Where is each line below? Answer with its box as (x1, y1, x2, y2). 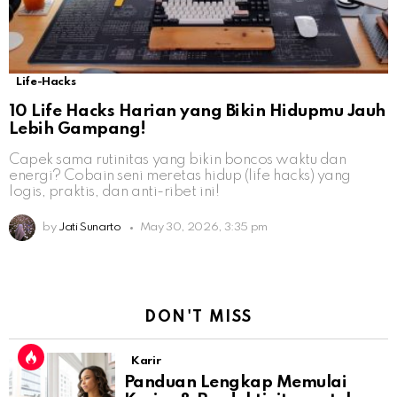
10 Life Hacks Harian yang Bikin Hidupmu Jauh (9, 103, 385, 121)
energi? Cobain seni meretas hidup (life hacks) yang (9, 168, 352, 184)
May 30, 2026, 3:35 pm (139, 222, 269, 234)
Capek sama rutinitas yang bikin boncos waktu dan (9, 152, 346, 168)
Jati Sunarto (58, 222, 121, 234)
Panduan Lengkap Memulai (124, 374, 347, 392)
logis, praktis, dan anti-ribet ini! (9, 184, 220, 200)
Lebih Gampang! (9, 121, 146, 138)
